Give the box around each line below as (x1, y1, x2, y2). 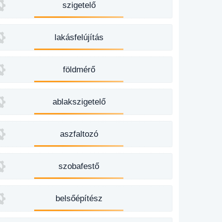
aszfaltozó (59, 129, 98, 139)
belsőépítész (55, 194, 103, 203)
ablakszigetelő (52, 97, 106, 107)
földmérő (62, 65, 95, 74)
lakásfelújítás (54, 33, 104, 42)
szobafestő (58, 162, 100, 171)
